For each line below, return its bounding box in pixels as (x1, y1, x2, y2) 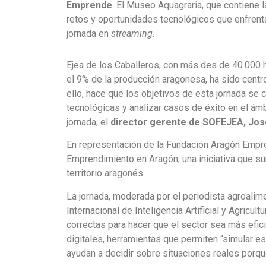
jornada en (66, 28, 111, 39)
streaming (111, 28, 153, 39)
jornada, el (66, 116, 110, 128)
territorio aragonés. (66, 167, 145, 179)
